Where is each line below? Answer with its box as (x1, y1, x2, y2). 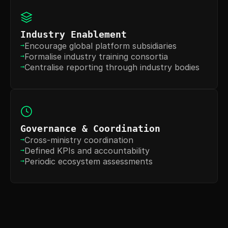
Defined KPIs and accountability (24, 146, 150, 156)
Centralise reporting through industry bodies (24, 62, 199, 73)
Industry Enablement (20, 29, 127, 40)
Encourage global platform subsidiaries (24, 41, 177, 51)
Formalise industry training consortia (24, 51, 168, 62)
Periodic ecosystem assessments (24, 156, 153, 167)
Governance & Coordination (20, 123, 160, 134)
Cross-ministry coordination (24, 135, 133, 146)
